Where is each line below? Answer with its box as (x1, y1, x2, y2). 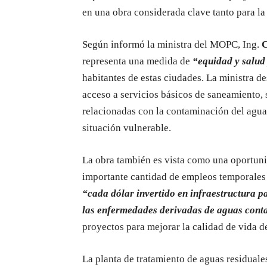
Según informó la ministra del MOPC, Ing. (82, 39, 262, 51)
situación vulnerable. (82, 122, 171, 134)
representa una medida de (82, 55, 193, 67)
